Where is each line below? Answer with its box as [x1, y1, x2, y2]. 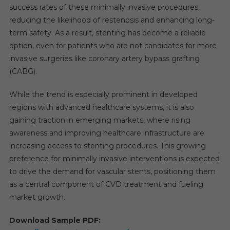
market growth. [9, 192, 65, 202]
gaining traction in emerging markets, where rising [9, 115, 190, 125]
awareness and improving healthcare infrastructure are [9, 128, 204, 138]
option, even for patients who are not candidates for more [9, 41, 217, 50]
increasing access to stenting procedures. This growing [9, 141, 206, 150]
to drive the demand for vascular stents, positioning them [9, 166, 216, 176]
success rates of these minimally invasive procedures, [9, 2, 200, 12]
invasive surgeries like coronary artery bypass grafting [9, 53, 200, 63]
